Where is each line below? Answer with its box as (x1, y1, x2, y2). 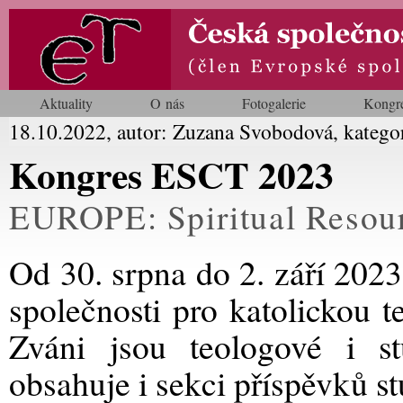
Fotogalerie (242, 94, 306, 112)
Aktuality (40, 94, 93, 112)
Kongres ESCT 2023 (9, 148, 334, 201)
